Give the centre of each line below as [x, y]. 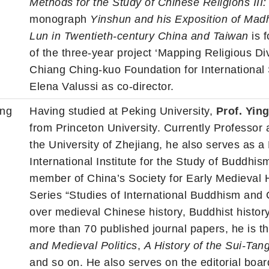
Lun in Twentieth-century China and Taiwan [139, 36]
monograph [60, 20]
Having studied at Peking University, [123, 111]
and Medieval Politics [83, 246]
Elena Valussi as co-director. [102, 87]
